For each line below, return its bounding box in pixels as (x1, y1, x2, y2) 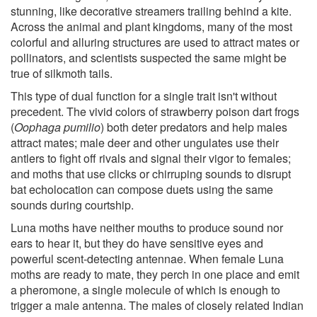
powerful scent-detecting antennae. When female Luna (11, 250, 284, 267)
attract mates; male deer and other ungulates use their (11, 134, 279, 151)
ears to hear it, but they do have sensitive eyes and (11, 234, 263, 251)
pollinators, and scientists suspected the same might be (11, 49, 287, 66)
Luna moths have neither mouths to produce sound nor (11, 219, 283, 236)
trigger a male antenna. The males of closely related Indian (11, 296, 304, 313)
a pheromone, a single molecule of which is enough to (11, 281, 280, 298)
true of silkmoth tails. (11, 64, 113, 81)
